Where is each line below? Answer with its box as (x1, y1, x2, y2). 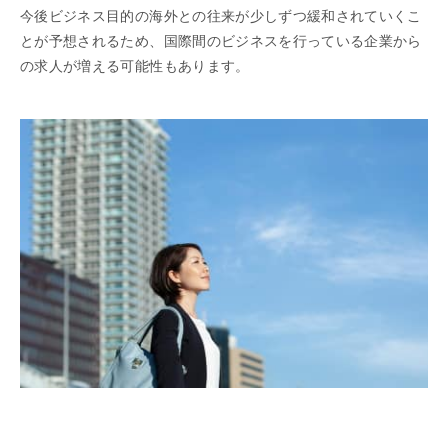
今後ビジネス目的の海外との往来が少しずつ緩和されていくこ (20, 8, 422, 25)
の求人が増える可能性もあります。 (20, 58, 250, 75)
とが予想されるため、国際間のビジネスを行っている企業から (20, 33, 422, 50)
